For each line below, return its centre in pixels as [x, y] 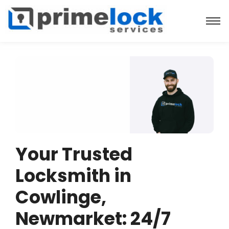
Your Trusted [74, 154]
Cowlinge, [61, 197]
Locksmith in [73, 175]
